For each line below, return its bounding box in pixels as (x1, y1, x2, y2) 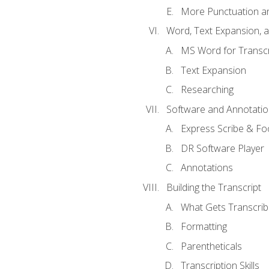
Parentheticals (180, 239, 242, 253)
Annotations (180, 161, 233, 175)
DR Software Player (180, 141, 264, 155)
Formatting (180, 220, 227, 234)
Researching (180, 83, 234, 97)
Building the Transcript (166, 180, 261, 194)
